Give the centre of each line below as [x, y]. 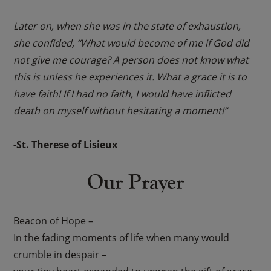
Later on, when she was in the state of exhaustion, [127, 26]
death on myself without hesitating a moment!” [121, 110]
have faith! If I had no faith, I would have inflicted [122, 93]
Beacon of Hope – [54, 220]
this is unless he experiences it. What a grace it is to [130, 77]
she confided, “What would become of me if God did [132, 43]
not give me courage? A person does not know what [131, 60]
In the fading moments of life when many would [122, 237]
